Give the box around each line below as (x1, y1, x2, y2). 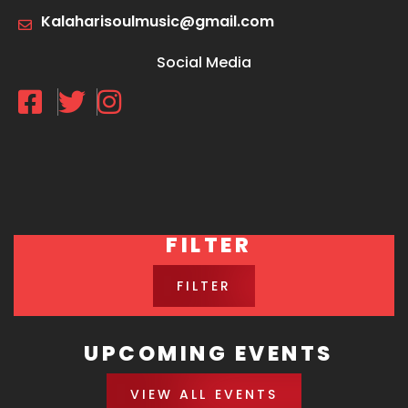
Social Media (157, 51, 251, 73)
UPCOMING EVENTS (84, 338, 333, 368)
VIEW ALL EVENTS (129, 384, 279, 403)
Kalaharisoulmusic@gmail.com (41, 10, 274, 32)
